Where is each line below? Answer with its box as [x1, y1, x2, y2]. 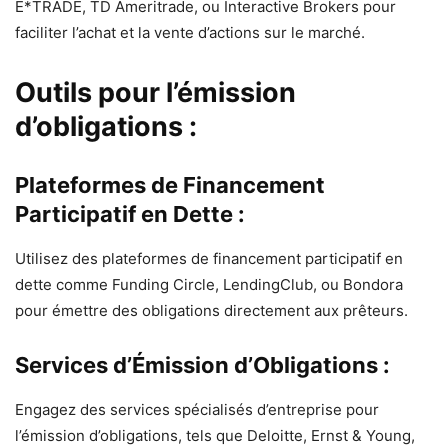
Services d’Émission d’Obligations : [15, 351, 390, 378]
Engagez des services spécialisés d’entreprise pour [15, 399, 379, 419]
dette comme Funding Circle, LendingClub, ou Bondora [15, 274, 403, 294]
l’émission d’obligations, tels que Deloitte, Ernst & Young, [15, 425, 415, 445]
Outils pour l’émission [15, 75, 296, 109]
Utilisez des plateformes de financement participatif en [15, 248, 403, 268]
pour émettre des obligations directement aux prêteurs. [15, 300, 408, 320]
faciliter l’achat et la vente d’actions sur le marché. [15, 22, 365, 42]
